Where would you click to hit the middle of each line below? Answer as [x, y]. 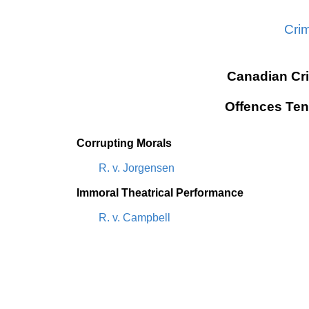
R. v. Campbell [134, 218]
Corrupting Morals [124, 143]
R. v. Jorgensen [136, 168]
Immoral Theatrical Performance [160, 193]
